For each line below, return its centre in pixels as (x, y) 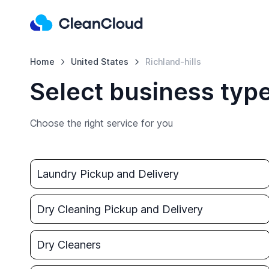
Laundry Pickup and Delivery (107, 174)
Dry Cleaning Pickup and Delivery (119, 209)
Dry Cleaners (68, 245)
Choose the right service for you (101, 123)
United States (100, 62)
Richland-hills (174, 62)
